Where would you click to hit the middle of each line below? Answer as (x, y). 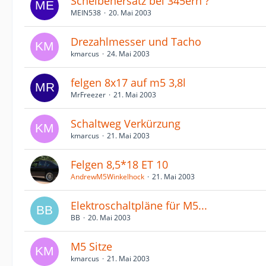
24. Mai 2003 (128, 54)
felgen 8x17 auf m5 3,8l (128, 83)
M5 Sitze (91, 246)
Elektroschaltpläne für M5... (139, 205)
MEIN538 (86, 13)
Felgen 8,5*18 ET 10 (119, 164)
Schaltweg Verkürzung (126, 123)
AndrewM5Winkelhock (107, 177)
